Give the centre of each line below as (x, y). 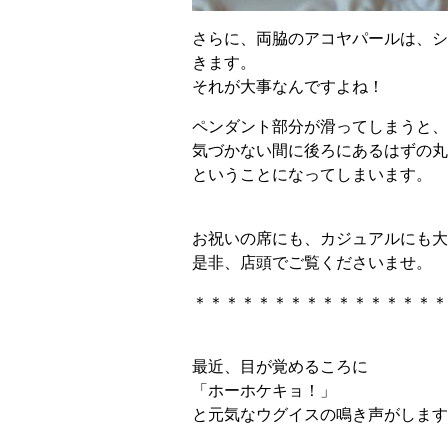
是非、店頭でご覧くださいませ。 (312, 262)
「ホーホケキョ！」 (264, 390)
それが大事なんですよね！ (288, 86)
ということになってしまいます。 (312, 174)
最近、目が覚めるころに (280, 366)
